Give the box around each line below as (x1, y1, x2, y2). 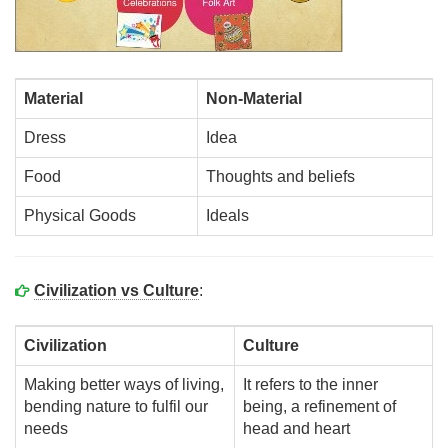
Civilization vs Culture (34, 282, 199, 299)
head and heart (243, 420, 350, 437)
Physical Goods (24, 207, 136, 224)
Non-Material (206, 90, 302, 107)
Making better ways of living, (24, 376, 224, 393)
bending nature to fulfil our (24, 398, 208, 415)
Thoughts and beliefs (206, 168, 355, 185)
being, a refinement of (243, 398, 396, 415)
